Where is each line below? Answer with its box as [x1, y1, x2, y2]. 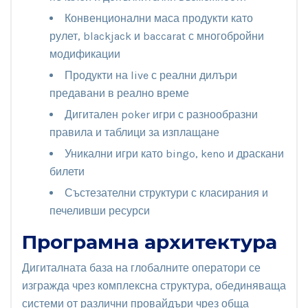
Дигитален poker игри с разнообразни [65, 107, 258, 121]
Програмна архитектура [22, 230, 277, 254]
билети [49, 164, 85, 178]
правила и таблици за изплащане [49, 125, 219, 139]
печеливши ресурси [49, 203, 150, 217]
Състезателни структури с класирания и [65, 186, 268, 199]
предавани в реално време [49, 86, 189, 100]
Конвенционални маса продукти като [65, 11, 253, 25]
